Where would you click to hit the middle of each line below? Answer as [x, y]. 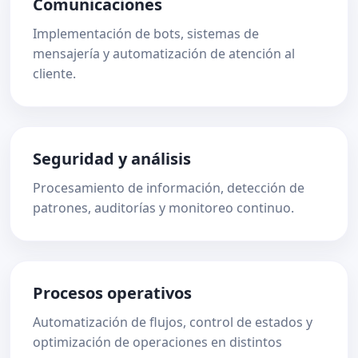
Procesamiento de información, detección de [169, 188]
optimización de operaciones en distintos [157, 342]
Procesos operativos [112, 293]
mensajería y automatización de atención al [164, 54]
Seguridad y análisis [112, 159]
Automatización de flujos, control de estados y [173, 322]
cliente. [54, 74]
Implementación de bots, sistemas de [146, 34]
